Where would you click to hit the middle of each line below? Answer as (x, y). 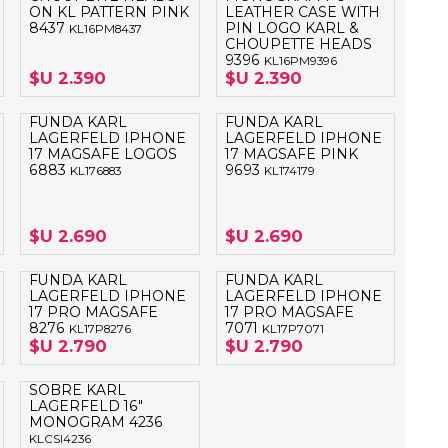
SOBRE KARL (78, 390)
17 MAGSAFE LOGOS (103, 154)
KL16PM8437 (106, 29)
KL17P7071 (292, 329)
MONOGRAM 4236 (96, 422)
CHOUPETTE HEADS (298, 44)
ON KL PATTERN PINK (109, 12)
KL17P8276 (100, 329)
